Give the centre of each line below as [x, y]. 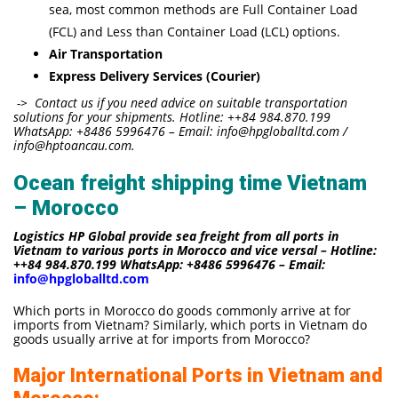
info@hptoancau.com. [74, 145]
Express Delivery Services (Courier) [155, 76]
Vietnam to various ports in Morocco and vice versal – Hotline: [195, 250]
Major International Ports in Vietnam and [198, 375]
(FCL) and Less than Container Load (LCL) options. [195, 31]
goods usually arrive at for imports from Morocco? [162, 338]
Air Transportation [106, 53]
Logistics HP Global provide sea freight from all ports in [176, 235]
